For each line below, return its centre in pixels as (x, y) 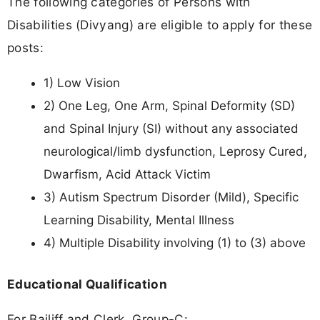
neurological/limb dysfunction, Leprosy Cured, (175, 152)
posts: (25, 48)
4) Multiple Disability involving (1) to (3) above (175, 243)
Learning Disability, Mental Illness (139, 220)
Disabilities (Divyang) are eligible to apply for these (160, 25)
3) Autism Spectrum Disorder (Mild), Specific (171, 197)
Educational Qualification (87, 284)
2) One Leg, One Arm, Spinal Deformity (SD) (169, 106)
